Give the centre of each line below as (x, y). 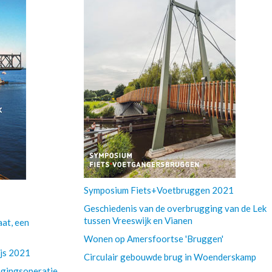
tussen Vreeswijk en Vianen (138, 220)
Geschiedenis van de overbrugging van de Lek (175, 208)
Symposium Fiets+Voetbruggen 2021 (158, 190)
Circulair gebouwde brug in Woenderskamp (170, 257)
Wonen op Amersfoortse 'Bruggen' (153, 239)
